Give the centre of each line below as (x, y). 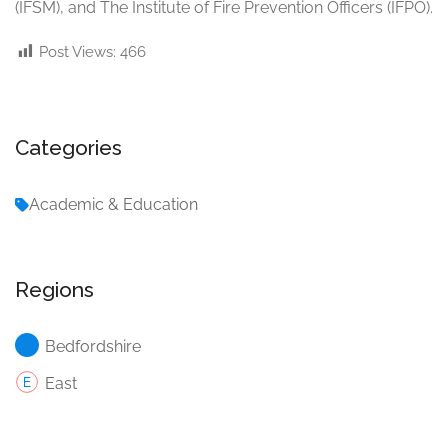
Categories (68, 148)
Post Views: (77, 52)
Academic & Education (113, 205)
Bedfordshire (93, 347)
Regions (54, 290)
